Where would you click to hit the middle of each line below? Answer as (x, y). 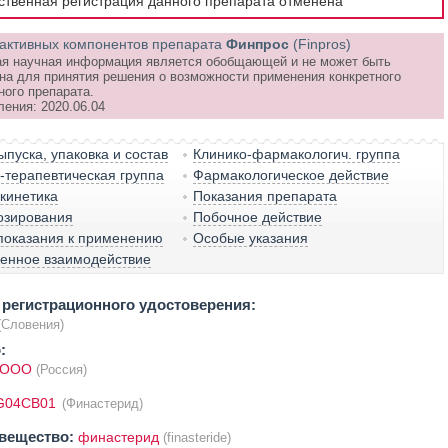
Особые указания (251, 238)
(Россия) (61, 369)
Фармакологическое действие (291, 175)
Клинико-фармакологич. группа (297, 154)
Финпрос (257, 44)
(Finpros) (321, 44)
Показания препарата (265, 196)
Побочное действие (258, 217)
